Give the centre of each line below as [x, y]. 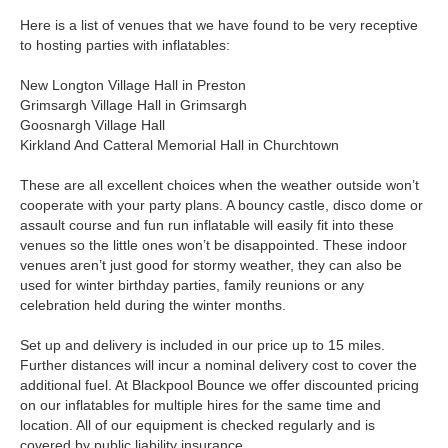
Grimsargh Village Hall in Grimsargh [133, 105]
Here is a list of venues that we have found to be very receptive [219, 25]
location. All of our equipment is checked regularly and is [197, 425]
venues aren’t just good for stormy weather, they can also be [211, 265]
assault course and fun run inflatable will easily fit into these [207, 225]
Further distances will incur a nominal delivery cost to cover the [218, 365]
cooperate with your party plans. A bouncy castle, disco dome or [221, 205]
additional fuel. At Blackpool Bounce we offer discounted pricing [219, 385]
